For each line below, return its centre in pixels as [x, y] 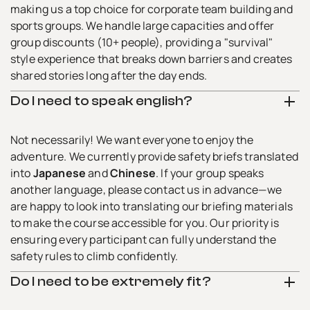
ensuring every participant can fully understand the [144, 239]
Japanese [60, 173]
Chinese [133, 173]
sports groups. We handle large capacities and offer [143, 25]
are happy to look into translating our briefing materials [152, 206]
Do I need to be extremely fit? [111, 281]
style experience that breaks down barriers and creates [152, 58]
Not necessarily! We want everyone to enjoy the [132, 139]
